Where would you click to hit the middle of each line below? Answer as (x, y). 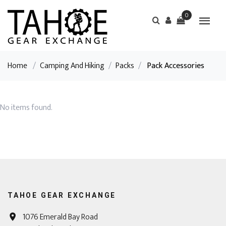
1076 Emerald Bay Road (60, 217)
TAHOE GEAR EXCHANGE (62, 195)
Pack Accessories (176, 66)
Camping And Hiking (72, 66)
